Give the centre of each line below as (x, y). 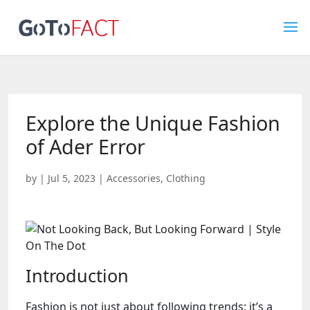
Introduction (77, 275)
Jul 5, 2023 (72, 178)
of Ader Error (85, 146)
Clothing (186, 178)
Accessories (134, 178)
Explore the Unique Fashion (153, 123)
